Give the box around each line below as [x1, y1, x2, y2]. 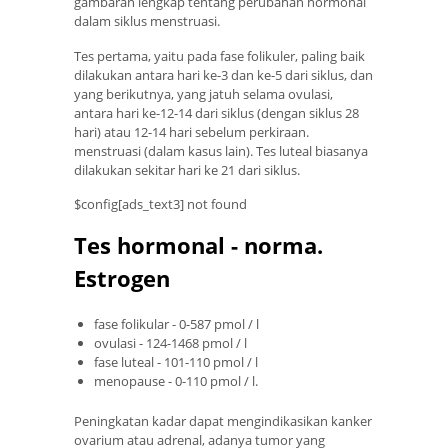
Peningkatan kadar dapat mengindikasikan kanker [74, 412, 372, 431]
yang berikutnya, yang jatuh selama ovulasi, [74, 84, 333, 103]
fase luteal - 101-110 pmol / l [94, 352, 258, 371]
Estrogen [74, 262, 170, 293]
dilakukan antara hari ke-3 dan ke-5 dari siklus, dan [74, 65, 373, 84]
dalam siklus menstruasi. [74, 12, 220, 31]
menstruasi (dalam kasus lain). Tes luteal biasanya [74, 141, 368, 160]
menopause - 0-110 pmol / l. [94, 371, 258, 390]
